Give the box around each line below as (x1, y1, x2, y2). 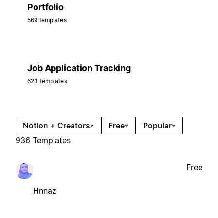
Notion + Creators (23, 120, 90, 130)
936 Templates (16, 135, 71, 145)
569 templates (27, 16, 67, 24)
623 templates (27, 77, 67, 85)
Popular (143, 120, 172, 130)
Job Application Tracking (27, 62, 131, 73)
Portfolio (27, 1, 64, 12)
